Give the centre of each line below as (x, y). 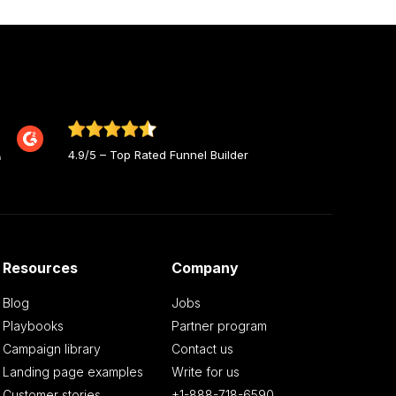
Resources (40, 268)
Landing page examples (72, 372)
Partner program (220, 326)
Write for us (206, 372)
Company (206, 268)
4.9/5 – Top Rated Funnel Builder (158, 154)
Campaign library (51, 349)
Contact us (203, 349)
